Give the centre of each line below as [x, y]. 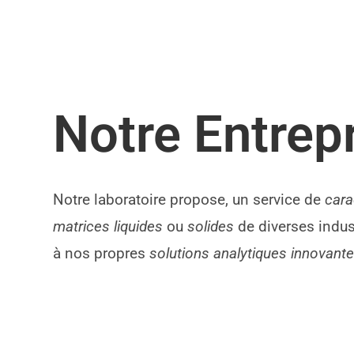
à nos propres [102, 253]
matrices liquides [108, 226]
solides [211, 226]
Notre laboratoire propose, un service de [189, 200]
